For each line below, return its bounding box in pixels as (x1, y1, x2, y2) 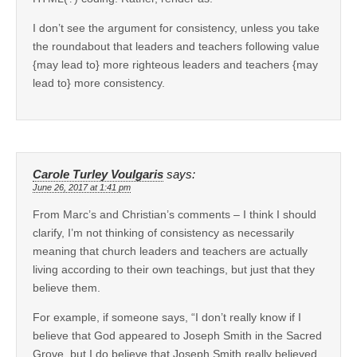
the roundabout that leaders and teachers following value (33, 39, 320, 53)
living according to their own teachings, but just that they (33, 262, 315, 276)
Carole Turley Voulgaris (33, 167, 163, 181)
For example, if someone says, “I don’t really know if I (33, 310, 301, 324)
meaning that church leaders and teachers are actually (33, 244, 308, 257)
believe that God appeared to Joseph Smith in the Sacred (33, 328, 322, 342)
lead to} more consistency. (33, 76, 165, 89)
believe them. (33, 280, 100, 294)
